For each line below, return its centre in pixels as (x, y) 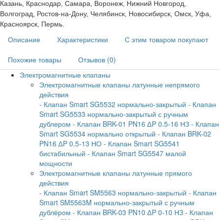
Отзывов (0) (97, 60)
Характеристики (82, 40)
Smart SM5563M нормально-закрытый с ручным (117, 203)
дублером (55, 124)
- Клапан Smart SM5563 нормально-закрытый (113, 193)
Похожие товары (35, 60)
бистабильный (62, 153)
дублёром (55, 212)
